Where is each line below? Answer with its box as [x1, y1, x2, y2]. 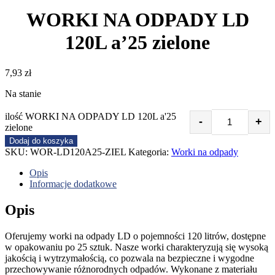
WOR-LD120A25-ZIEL [30, 146, 126, 157]
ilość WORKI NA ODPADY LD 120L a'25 [5, 110, 176, 122]
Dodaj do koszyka [9, 136, 73, 145]
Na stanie [5, 88, 41, 99]
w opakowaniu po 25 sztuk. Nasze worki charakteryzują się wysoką [5, 241, 268, 252]
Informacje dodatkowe [29, 178, 117, 189]
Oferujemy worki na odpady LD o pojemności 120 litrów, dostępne [5, 230, 266, 241]
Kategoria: [128, 146, 171, 157]
